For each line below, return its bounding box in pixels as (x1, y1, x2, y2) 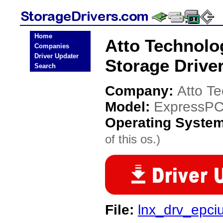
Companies (34, 42, 69, 50)
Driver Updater (34, 52, 79, 60)
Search (34, 62, 56, 70)
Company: (105, 83, 177, 99)
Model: (105, 99, 154, 114)
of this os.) (105, 132, 160, 146)
